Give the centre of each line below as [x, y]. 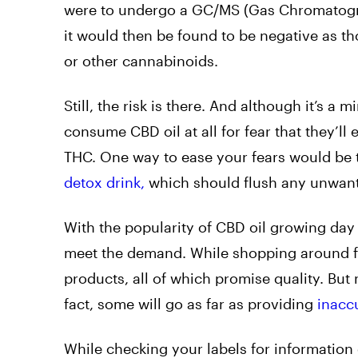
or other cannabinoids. [141, 61]
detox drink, [104, 183]
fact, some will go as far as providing [191, 304]
